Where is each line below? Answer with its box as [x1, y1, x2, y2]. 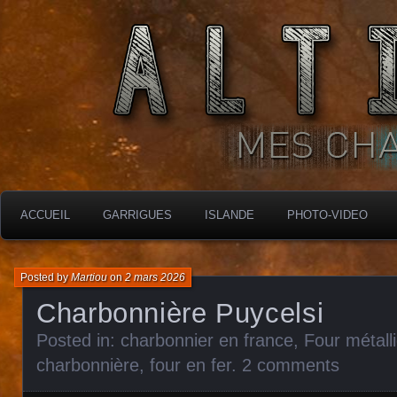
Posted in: [36, 331, 121, 350]
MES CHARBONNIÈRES [35, 3, 197, 18]
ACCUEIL [20, 208, 70, 222]
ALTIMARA [35, 19, 210, 58]
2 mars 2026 [125, 271, 185, 284]
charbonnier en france [121, 331, 293, 350]
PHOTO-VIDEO [287, 208, 368, 222]
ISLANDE [205, 208, 254, 222]
